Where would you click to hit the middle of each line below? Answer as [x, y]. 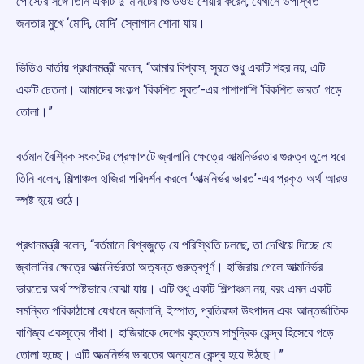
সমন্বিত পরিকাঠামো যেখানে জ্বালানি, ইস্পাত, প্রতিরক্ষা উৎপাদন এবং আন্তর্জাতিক [182, 311]
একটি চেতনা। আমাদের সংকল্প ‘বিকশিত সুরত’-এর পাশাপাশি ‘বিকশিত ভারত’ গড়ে [179, 90]
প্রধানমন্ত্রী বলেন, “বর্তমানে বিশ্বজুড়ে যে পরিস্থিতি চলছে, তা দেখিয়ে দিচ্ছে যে [174, 245]
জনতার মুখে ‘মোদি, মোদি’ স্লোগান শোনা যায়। [111, 24]
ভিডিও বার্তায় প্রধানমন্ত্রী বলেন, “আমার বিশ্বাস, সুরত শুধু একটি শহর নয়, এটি [171, 68]
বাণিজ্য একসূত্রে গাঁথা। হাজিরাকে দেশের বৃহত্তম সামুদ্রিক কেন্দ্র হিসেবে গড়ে [175, 333]
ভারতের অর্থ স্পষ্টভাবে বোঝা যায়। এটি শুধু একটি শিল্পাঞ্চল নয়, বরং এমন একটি [174, 289]
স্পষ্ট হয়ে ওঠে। [49, 201]
